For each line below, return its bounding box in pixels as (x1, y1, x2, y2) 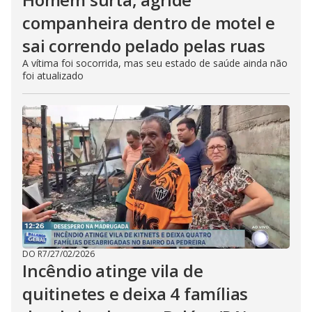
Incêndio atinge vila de (22, 259, 203, 282)
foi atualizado (22, 69, 84, 82)
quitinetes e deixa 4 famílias (22, 282, 249, 305)
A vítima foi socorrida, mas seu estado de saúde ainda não (22, 56, 288, 70)
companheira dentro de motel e (22, 11, 276, 34)
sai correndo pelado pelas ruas (22, 34, 265, 57)
